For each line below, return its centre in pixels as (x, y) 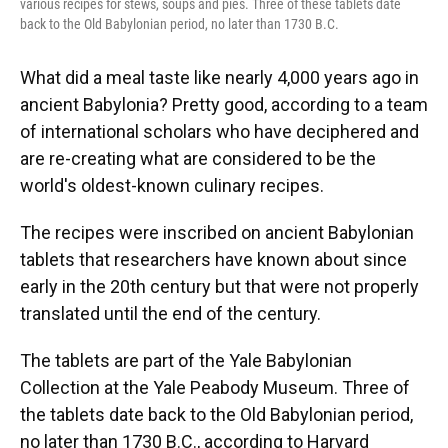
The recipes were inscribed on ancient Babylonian (217, 233)
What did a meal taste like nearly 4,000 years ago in (219, 78)
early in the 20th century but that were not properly (219, 287)
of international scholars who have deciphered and (219, 132)
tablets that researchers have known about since (213, 260)
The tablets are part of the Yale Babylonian (186, 361)
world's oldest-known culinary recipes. (172, 186)
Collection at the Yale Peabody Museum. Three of (215, 388)
